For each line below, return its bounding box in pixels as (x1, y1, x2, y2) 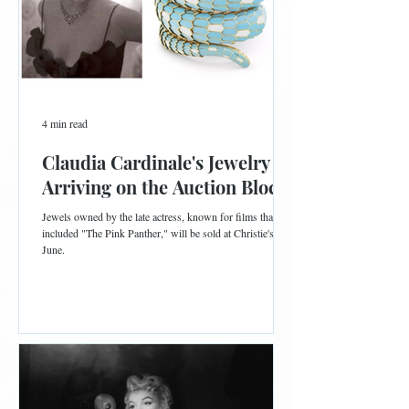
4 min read (42, 116, 88, 131)
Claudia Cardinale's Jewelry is (42, 150, 288, 175)
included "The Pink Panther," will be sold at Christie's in (42, 225, 285, 241)
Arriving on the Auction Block (42, 174, 288, 200)
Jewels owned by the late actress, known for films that (42, 209, 276, 225)
